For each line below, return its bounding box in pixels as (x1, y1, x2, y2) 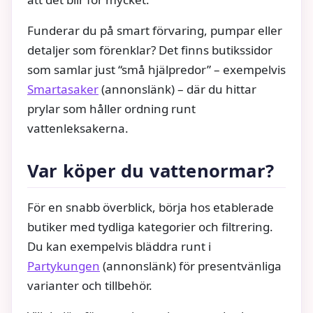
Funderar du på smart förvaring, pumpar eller (27, 22, 282, 39)
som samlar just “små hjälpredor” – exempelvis (27, 61, 286, 78)
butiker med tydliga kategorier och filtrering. (27, 219, 273, 235)
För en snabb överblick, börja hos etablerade (27, 199, 274, 216)
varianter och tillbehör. (27, 277, 152, 294)
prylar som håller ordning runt (27, 101, 196, 117)
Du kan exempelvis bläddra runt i (27, 238, 211, 255)
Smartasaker (27, 81, 99, 98)
